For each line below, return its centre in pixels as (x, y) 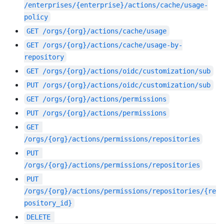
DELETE (39, 217)
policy (36, 17)
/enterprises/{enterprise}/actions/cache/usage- (116, 5)
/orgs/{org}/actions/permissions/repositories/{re (120, 191)
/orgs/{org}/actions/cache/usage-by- (113, 45)
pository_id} (48, 203)
